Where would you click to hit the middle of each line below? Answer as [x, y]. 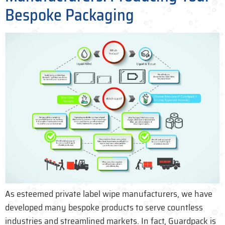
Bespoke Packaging [70, 15]
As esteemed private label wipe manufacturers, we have [109, 194]
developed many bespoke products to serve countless [104, 208]
